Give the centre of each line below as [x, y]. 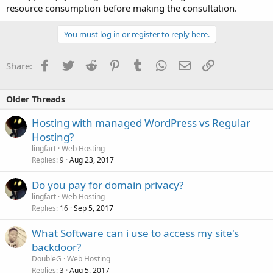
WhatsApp [188, 64]
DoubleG [47, 258]
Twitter [88, 64]
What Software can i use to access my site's [135, 233]
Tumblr [158, 64]
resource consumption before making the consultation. [122, 8]
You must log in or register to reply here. [136, 34]
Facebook [70, 64]
